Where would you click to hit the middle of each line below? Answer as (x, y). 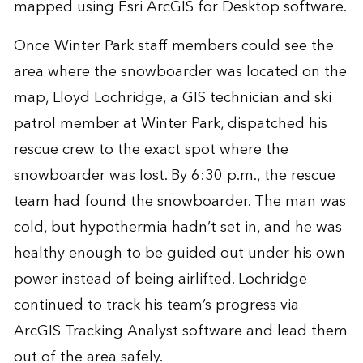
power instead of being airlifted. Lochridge (160, 279)
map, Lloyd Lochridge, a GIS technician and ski (172, 97)
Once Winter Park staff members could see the (173, 45)
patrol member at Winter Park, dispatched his (170, 123)
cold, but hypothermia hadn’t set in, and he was (177, 227)
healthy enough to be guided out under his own (179, 253)
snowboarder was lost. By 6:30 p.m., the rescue (174, 175)
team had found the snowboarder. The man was (179, 201)
